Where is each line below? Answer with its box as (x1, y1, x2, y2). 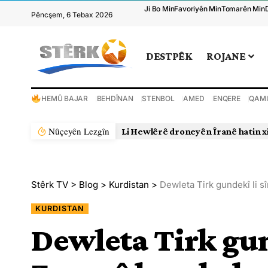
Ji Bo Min (144, 4, 175, 13)
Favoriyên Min (174, 4, 221, 13)
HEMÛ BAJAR (41, 93, 88, 103)
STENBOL (142, 93, 175, 103)
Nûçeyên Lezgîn (48, 124, 110, 137)
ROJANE (206, 50, 246, 63)
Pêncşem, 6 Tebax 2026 (31, 10, 112, 19)
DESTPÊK (146, 50, 193, 63)
